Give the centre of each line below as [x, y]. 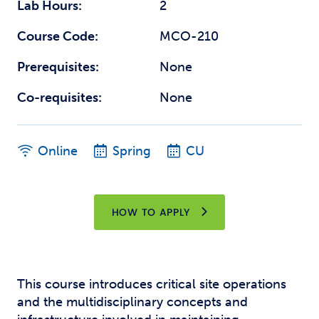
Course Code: [58, 36]
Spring [132, 151]
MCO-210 [189, 36]
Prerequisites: [58, 67]
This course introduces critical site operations [152, 284]
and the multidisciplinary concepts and [132, 302]
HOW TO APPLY [151, 212]
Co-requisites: [59, 98]
